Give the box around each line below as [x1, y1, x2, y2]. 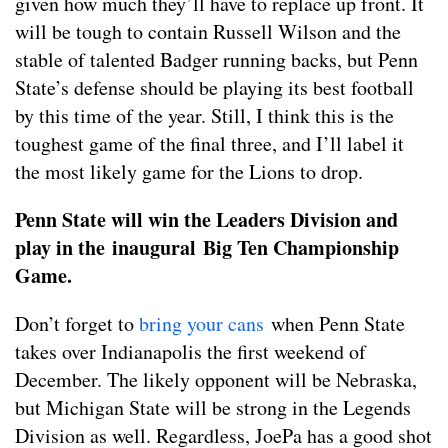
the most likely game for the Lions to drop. [15, 158, 363, 185]
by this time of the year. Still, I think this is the [15, 102, 394, 129]
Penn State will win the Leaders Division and [15, 205, 398, 234]
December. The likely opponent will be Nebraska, [15, 366, 417, 393]
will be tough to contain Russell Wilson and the [15, 18, 401, 45]
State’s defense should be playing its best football [15, 74, 414, 101]
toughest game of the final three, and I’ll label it [15, 130, 404, 157]
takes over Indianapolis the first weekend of [15, 338, 366, 365]
